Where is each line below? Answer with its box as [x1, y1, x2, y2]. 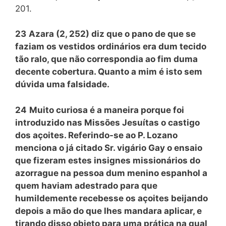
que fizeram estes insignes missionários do [15, 155, 200, 165]
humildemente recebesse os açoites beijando [15, 193, 208, 203]
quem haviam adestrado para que [15, 180, 157, 191]
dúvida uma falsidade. [15, 79, 109, 89]
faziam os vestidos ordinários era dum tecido [15, 41, 206, 51]
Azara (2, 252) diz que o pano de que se [29, 29, 196, 39]
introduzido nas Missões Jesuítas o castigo [15, 117, 200, 128]
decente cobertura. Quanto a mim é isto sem [15, 67, 202, 77]
